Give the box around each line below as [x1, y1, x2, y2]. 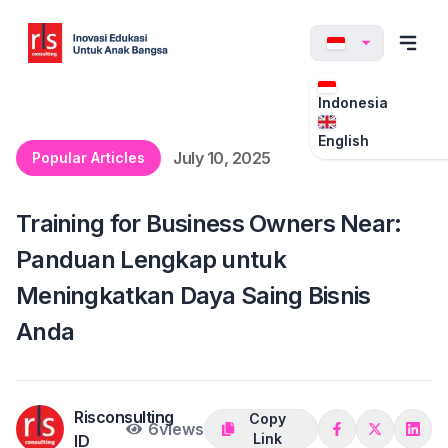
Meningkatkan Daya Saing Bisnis [16, 281, 371, 310]
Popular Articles [32, 149, 145, 166]
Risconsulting [74, 407, 174, 427]
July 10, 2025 [173, 148, 271, 168]
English [317, 132, 369, 149]
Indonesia [317, 94, 388, 111]
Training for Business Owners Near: [16, 209, 402, 238]
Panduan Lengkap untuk [16, 245, 286, 274]
